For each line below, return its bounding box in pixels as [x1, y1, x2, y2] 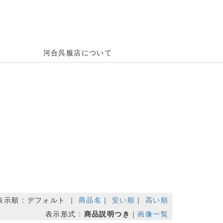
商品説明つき [84, 209, 130, 219]
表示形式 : [45, 209, 84, 219]
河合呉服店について [43, 47, 112, 57]
